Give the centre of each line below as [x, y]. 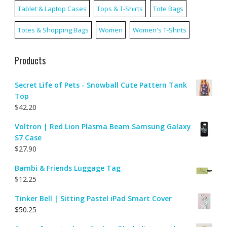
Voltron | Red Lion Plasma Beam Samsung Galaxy [103, 126]
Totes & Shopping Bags [53, 30]
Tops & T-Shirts [120, 8]
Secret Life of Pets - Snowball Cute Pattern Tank [101, 85]
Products [30, 60]
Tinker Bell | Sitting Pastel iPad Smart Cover [93, 198]
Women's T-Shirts [159, 30]
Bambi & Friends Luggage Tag [67, 168]
